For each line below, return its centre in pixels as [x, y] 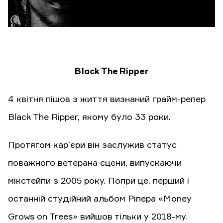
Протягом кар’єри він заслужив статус [92, 146]
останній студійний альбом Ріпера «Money [100, 199]
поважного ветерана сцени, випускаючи [95, 164]
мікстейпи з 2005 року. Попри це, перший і [99, 181]
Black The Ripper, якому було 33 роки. [91, 118]
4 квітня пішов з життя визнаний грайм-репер [107, 100]
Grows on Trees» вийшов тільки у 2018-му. [98, 217]
